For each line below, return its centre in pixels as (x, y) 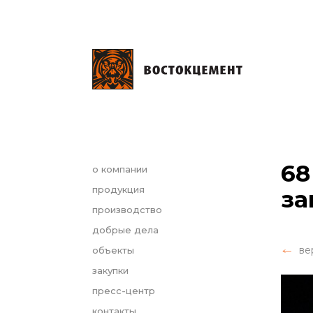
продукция (118, 189)
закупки (110, 270)
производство (127, 210)
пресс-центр (124, 291)
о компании (120, 169)
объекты (113, 250)
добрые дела (125, 230)
